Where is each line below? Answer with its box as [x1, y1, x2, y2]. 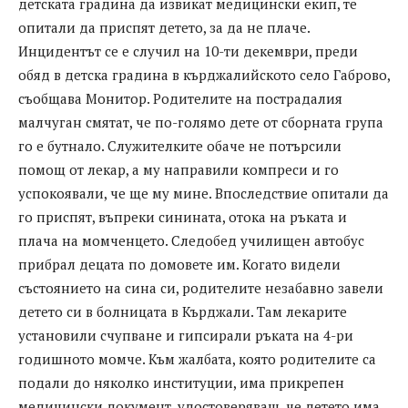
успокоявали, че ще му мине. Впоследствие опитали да [18, 184, 389, 203]
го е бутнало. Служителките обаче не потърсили [18, 137, 342, 156]
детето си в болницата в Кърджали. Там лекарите [18, 302, 347, 321]
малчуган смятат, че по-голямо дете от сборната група [18, 113, 383, 132]
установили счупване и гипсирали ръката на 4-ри [18, 326, 353, 345]
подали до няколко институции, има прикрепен [18, 373, 344, 393]
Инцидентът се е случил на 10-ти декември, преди [18, 42, 358, 61]
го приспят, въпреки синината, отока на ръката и [18, 208, 347, 227]
